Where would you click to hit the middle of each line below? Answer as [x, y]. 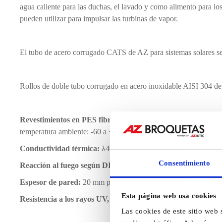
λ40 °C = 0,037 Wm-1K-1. [143, 148]
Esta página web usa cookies [169, 195]
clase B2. [153, 165]
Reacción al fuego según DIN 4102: [79, 165]
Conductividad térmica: [60, 148]
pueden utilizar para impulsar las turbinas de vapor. [99, 19]
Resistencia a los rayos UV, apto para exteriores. [100, 199]
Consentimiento [184, 163]
